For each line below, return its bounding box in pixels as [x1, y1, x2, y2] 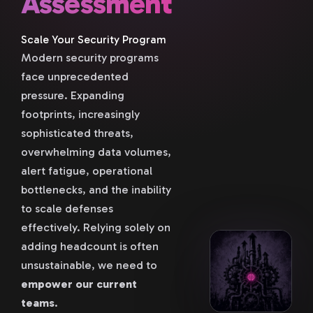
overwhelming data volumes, [21, 145, 171, 159]
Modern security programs [21, 50, 159, 64]
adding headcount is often [21, 239, 159, 253]
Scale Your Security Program [21, 33, 166, 46]
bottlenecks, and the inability [21, 182, 171, 196]
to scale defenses [21, 201, 113, 215]
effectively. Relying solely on [21, 220, 170, 234]
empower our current [21, 277, 137, 291]
